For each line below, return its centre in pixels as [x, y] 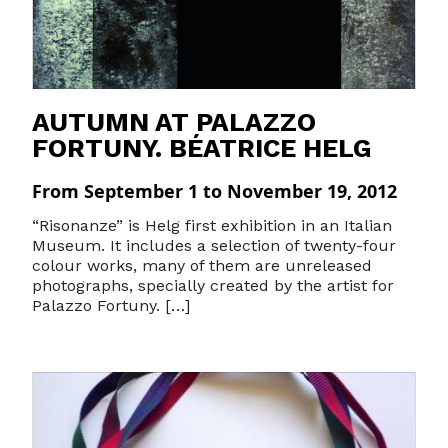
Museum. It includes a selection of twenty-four [214, 245]
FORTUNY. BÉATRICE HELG [202, 148]
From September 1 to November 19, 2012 [214, 191]
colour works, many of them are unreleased [202, 265]
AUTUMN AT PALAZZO [174, 122]
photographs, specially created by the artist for [213, 285]
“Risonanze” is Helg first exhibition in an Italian [212, 225]
